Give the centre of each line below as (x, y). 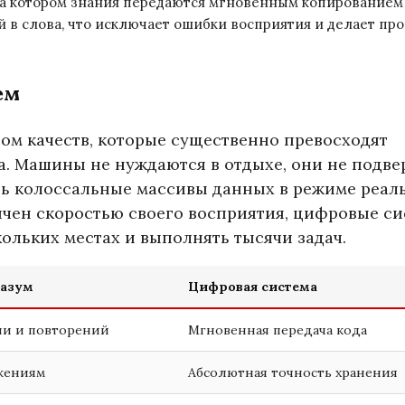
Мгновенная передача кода (278, 330)
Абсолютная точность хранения (293, 372)
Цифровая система (253, 287)
